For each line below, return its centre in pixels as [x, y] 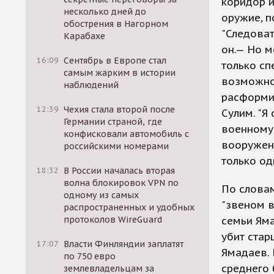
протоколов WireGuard [113, 220]
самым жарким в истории [120, 73]
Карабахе [85, 36]
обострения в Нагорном [116, 24]
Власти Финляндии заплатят [124, 244]
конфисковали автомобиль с [127, 134]
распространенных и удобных [129, 207]
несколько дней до [105, 12]
